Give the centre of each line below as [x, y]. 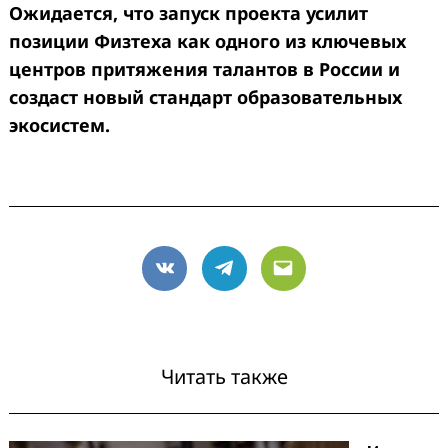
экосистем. [59, 124]
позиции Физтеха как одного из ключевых [207, 40]
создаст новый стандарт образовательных [205, 96]
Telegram [262, 280]
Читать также [224, 376]
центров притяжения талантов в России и [204, 68]
